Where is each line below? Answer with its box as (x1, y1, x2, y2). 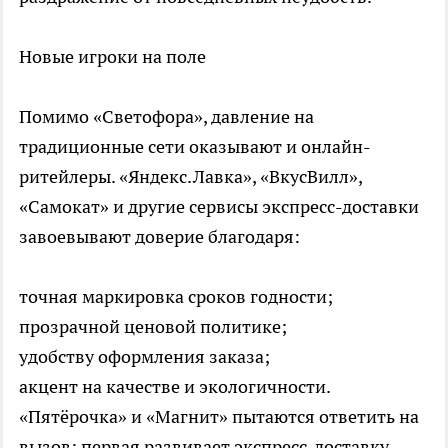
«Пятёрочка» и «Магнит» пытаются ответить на (19, 404, 419, 428)
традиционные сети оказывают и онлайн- (19, 134, 371, 158)
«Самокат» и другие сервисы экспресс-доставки (19, 194, 419, 218)
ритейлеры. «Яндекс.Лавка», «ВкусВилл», (19, 164, 362, 188)
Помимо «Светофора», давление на (19, 104, 314, 128)
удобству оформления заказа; (19, 344, 270, 368)
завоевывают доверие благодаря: (19, 224, 300, 248)
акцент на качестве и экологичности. (19, 374, 331, 398)
